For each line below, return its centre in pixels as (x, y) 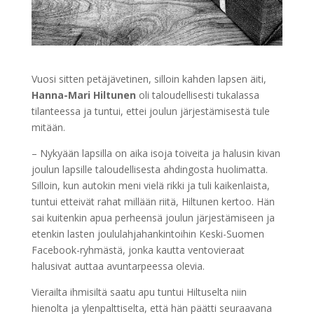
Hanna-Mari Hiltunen (83, 95)
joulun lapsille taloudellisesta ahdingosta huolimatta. (149, 170)
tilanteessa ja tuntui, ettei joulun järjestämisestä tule (150, 111)
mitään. (48, 128)
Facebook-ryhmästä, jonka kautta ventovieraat (138, 250)
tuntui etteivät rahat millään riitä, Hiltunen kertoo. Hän (153, 202)
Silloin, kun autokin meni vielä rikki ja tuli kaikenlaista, (150, 186)
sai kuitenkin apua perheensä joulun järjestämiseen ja (153, 218)
